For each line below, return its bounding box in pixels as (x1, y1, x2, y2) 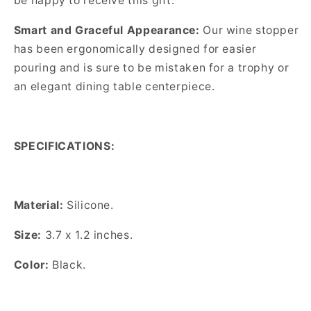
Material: (13, 199, 64, 212)
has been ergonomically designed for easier (13, 42, 257, 56)
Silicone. (63, 199, 114, 212)
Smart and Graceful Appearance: (13, 24, 203, 37)
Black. (52, 258, 86, 271)
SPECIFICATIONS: (13, 139, 115, 153)
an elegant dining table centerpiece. (13, 80, 215, 94)
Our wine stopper (203, 24, 299, 37)
